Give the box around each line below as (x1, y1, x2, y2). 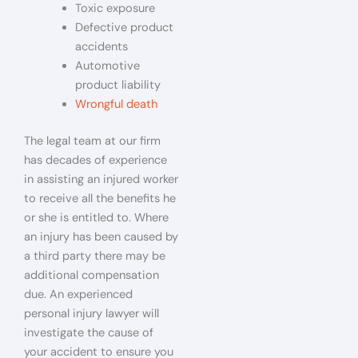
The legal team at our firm (24, 133, 161, 149)
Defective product (74, 20, 173, 35)
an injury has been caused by (24, 229, 178, 245)
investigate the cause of (24, 324, 153, 340)
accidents (74, 39, 128, 54)
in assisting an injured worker (24, 171, 178, 187)
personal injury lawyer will (24, 305, 159, 321)
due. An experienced (24, 286, 133, 302)
